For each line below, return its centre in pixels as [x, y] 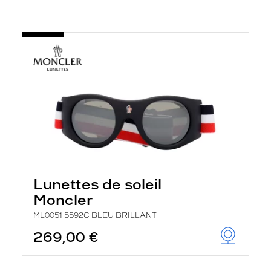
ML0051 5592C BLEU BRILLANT [95, 215]
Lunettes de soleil [97, 184]
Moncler [63, 200]
